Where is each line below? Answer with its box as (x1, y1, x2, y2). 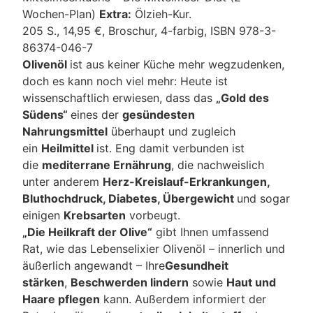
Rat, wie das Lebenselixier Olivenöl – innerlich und (22, 242, 286, 256)
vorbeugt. (126, 208, 184, 223)
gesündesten (122, 108, 196, 122)
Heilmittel (41, 141, 97, 156)
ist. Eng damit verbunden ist (96, 141, 245, 156)
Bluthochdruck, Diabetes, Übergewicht (22, 191, 238, 206)
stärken (22, 275, 65, 290)
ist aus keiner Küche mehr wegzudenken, (70, 57, 285, 72)
